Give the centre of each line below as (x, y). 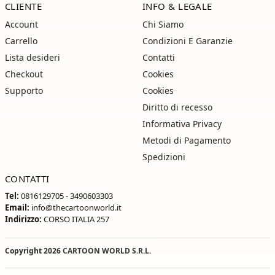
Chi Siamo (163, 24)
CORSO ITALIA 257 (76, 219)
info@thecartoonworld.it (76, 207)
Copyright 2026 (34, 250)
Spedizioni (164, 157)
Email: (17, 207)
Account (21, 24)
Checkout (24, 74)
